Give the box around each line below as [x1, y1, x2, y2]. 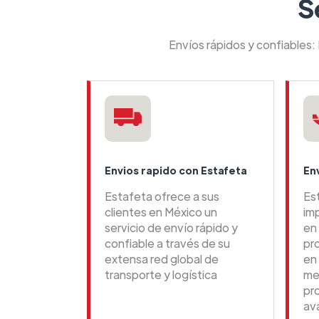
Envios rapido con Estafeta [105, 164, 249, 177]
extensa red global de [105, 251, 219, 267]
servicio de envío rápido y [105, 220, 238, 236]
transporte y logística [105, 267, 217, 283]
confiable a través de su [105, 236, 230, 251]
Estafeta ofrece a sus [105, 189, 219, 204]
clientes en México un [105, 204, 217, 220]
